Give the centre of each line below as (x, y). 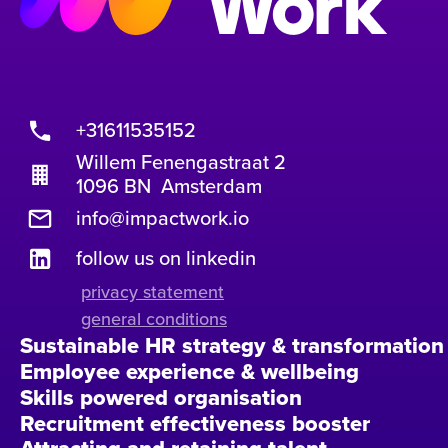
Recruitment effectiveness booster (195, 423)
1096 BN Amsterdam (169, 186)
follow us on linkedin (166, 258)
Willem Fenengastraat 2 (181, 162)
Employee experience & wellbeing (189, 371)
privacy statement (152, 292)
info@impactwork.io (162, 218)
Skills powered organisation (161, 397)
